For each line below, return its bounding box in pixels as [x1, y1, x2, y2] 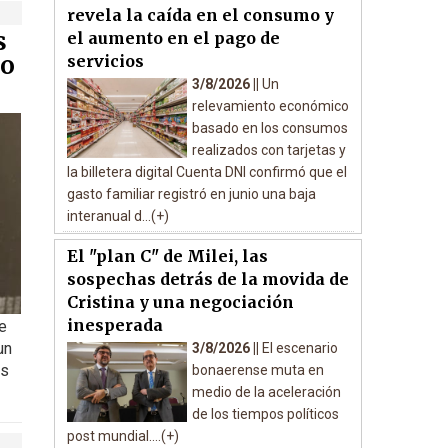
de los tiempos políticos [191, 406, 339, 422]
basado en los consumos [191, 120, 348, 136]
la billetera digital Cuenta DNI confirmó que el [66, 164, 347, 180]
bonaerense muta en [191, 362, 324, 378]
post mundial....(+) [66, 428, 179, 444]
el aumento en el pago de [66, 28, 280, 48]
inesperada [66, 315, 163, 335]
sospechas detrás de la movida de [66, 269, 349, 289]
